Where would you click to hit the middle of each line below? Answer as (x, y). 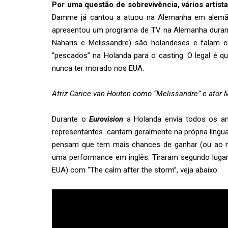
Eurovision (106, 119)
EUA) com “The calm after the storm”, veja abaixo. (135, 170)
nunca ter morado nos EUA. (98, 68)
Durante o (71, 119)
